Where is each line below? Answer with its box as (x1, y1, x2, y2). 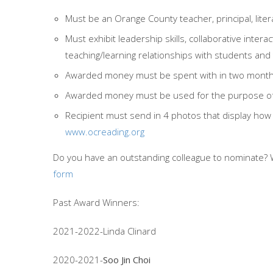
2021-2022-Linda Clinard (53, 225, 156, 237)
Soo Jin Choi (103, 253, 151, 266)
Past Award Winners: (53, 196, 140, 208)
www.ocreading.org (65, 126, 144, 138)
